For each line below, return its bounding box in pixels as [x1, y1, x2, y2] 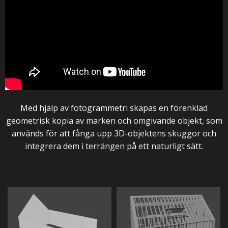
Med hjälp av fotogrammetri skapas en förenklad [20, 102, 208, 114]
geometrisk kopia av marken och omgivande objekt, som [6, 115, 222, 127]
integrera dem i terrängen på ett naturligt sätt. [25, 140, 203, 152]
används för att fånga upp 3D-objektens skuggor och [12, 128, 216, 139]
